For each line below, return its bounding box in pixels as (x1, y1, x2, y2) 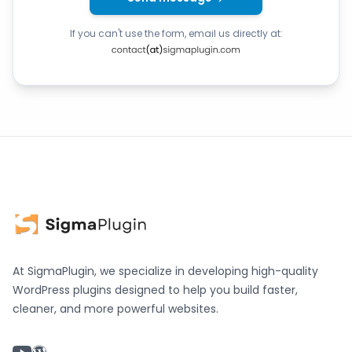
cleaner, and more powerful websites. (13, 301, 218, 317)
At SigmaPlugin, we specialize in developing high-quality (13, 263, 318, 280)
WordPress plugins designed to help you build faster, (13, 282, 298, 299)
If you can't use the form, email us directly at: (69, 27, 283, 40)
